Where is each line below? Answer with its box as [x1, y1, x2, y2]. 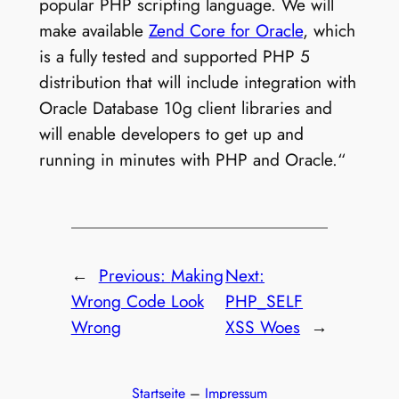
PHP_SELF [225, 289, 304, 314]
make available [38, 18, 149, 44]
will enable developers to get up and [38, 121, 304, 147]
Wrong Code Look [70, 289, 204, 314]
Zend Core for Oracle [148, 18, 303, 44]
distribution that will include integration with [38, 69, 356, 95]
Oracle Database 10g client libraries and [38, 95, 332, 121]
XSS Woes [225, 314, 301, 340]
